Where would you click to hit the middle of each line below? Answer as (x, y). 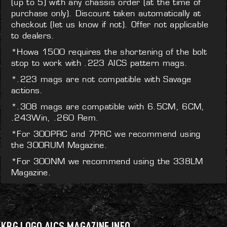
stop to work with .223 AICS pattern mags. (100, 63)
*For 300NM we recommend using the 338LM (107, 161)
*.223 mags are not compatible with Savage (101, 79)
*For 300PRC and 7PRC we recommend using (106, 134)
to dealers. (33, 35)
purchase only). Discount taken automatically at (106, 13)
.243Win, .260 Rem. (55, 118)
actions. (27, 90)
